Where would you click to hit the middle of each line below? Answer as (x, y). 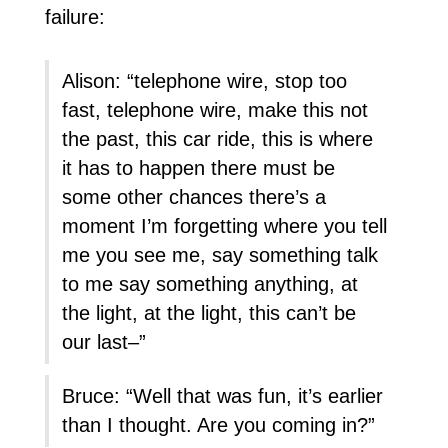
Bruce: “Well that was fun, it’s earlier (223, 395)
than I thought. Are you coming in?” (219, 424)
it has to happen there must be (199, 167)
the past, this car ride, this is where (218, 138)
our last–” (104, 341)
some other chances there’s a (194, 196)
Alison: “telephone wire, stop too (205, 80)
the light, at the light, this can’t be (209, 312)
